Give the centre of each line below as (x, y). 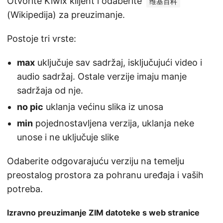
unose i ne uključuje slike (68, 137)
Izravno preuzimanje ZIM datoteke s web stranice (103, 212)
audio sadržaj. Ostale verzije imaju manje (102, 76)
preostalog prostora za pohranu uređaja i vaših (105, 175)
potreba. (25, 189)
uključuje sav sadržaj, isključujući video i (118, 62)
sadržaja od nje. (50, 90)
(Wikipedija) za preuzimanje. (66, 14)
